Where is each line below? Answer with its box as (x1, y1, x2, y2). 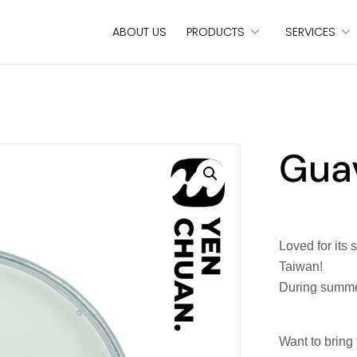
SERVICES (284, 23, 335, 40)
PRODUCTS (186, 23, 245, 40)
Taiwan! (279, 260, 324, 273)
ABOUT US (112, 23, 167, 40)
